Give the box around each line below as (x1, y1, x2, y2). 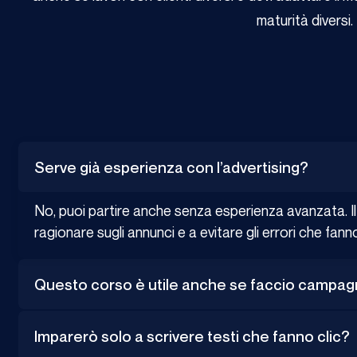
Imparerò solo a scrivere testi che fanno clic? (34, 327, 350, 346)
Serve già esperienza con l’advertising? (34, 158, 308, 177)
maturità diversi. (256, 11, 353, 29)
